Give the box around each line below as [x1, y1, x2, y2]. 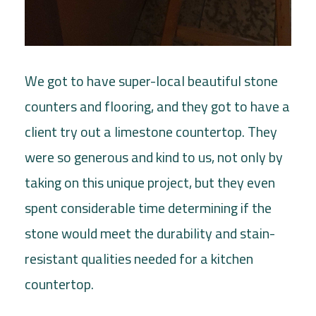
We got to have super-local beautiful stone [25, 69, 278, 92]
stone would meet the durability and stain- [25, 221, 275, 244]
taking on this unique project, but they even [25, 171, 275, 193]
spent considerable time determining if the [25, 196, 272, 219]
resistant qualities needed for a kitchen [25, 247, 253, 269]
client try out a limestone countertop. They [25, 120, 277, 142]
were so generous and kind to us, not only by [25, 145, 283, 168]
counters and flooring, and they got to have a [25, 95, 290, 117]
